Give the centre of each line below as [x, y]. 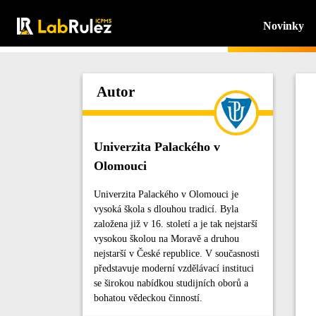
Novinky [283, 26]
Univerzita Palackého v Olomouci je [166, 194]
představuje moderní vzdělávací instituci [174, 268]
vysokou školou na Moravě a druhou [166, 239]
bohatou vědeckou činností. [148, 298]
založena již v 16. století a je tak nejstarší [176, 224]
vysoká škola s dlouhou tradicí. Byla [166, 209]
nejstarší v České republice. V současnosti [177, 254]
